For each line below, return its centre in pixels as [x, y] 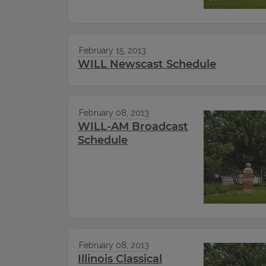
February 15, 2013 [112, 51]
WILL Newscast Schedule [147, 64]
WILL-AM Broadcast [133, 127]
